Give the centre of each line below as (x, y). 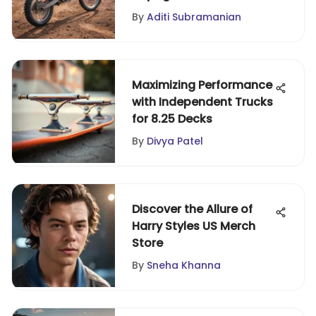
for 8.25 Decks (172, 119)
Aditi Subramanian (194, 17)
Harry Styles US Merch (194, 226)
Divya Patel (175, 141)
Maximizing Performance (202, 85)
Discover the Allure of (192, 209)
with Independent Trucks (202, 102)
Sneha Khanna (184, 265)
